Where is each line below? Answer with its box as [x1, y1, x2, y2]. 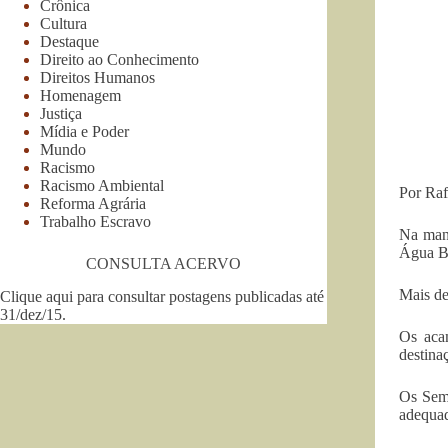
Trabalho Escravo [40, 212, 151, 230]
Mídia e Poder [40, 122, 129, 140]
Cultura [40, 14, 87, 32]
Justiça [40, 104, 82, 122]
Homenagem [40, 86, 121, 104]
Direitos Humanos [40, 68, 155, 86]
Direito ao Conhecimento [40, 50, 199, 68]
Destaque [40, 32, 99, 50]
